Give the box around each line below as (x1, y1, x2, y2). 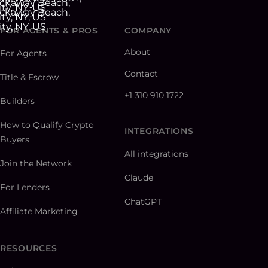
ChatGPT (124, 196, 162, 208)
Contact (124, 68, 158, 80)
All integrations (124, 148, 188, 160)
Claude (124, 172, 153, 184)
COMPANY (124, 25, 172, 36)
